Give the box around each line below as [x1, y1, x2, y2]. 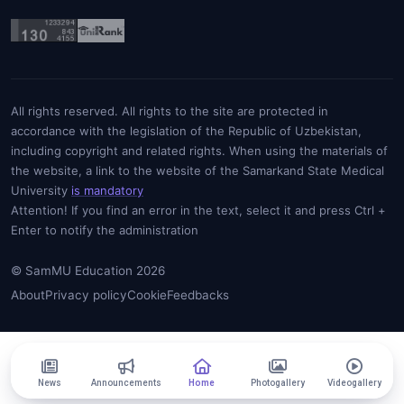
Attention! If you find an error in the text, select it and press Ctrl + [11, 203, 386, 217]
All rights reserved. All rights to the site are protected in [11, 104, 328, 118]
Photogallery [251, 377, 306, 388]
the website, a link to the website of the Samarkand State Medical [11, 163, 384, 178]
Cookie [127, 288, 167, 302]
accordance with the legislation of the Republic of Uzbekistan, [11, 124, 362, 138]
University [11, 183, 71, 197]
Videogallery [326, 377, 381, 388]
